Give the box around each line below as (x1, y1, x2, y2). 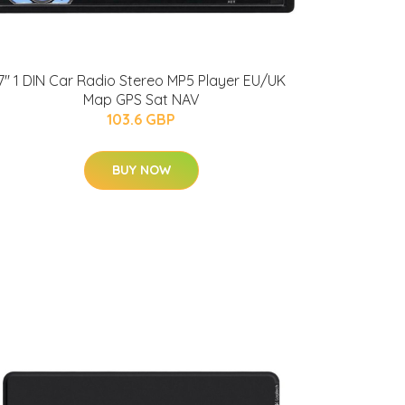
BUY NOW (111, 162, 171, 178)
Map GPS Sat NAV (82, 90, 200, 108)
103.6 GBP (107, 110, 175, 128)
